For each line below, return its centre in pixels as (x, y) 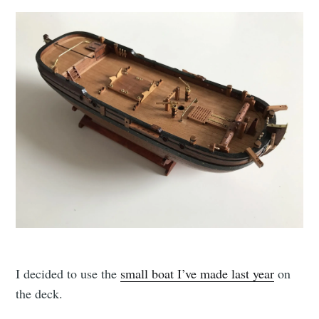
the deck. (40, 293)
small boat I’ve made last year (198, 273)
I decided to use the (68, 273)
